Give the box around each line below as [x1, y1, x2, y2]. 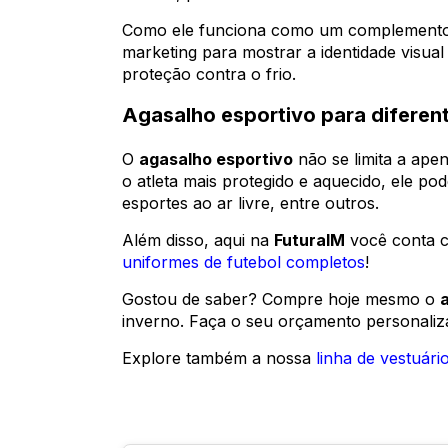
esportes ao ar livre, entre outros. [122, 193, 379, 214]
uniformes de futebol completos [122, 252, 365, 273]
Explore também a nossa [122, 348, 316, 369]
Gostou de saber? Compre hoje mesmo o [122, 289, 440, 310]
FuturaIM [274, 230, 345, 251]
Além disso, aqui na [122, 230, 274, 251]
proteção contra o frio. [122, 64, 296, 85]
